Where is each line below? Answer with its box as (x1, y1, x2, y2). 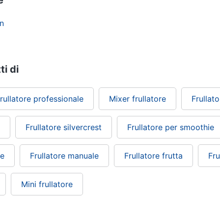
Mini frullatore (21, 179, 73, 190)
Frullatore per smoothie (127, 122, 214, 133)
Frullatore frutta (124, 151, 183, 161)
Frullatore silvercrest (26, 122, 102, 133)
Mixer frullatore (109, 94, 166, 104)
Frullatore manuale (30, 151, 99, 161)
